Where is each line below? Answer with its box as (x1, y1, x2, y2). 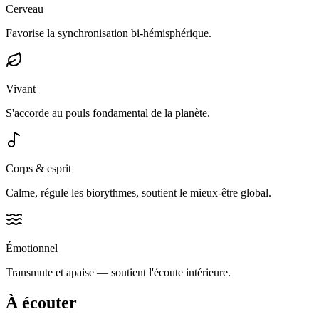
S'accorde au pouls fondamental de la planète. (6, 107, 210, 120)
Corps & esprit (6, 162, 71, 175)
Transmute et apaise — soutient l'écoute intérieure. (6, 266, 231, 279)
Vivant (6, 83, 36, 95)
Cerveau (6, 3, 43, 16)
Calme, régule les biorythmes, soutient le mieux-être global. (6, 187, 271, 199)
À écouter (6, 293, 77, 313)
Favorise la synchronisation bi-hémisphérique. (6, 27, 211, 40)
